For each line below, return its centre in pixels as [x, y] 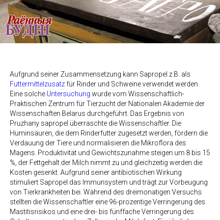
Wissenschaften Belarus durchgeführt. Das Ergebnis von [97, 114]
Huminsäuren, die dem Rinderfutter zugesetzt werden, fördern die [109, 133]
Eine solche [28, 94]
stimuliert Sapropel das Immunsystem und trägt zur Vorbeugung [109, 182]
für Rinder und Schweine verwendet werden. [132, 84]
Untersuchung [69, 94]
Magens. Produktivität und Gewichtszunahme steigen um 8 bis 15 [110, 153]
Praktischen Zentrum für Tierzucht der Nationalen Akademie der [107, 104]
